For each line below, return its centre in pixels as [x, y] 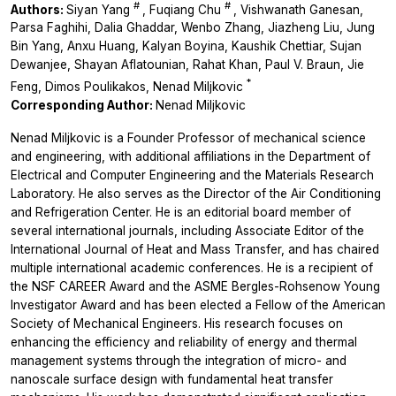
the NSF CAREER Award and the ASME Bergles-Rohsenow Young [195, 286]
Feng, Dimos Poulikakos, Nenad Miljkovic [129, 86]
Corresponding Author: [83, 105]
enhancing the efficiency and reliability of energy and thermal [184, 342]
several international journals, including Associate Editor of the [187, 230]
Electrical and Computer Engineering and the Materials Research [192, 175]
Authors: [38, 9]
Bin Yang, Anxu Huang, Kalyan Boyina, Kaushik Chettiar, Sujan [186, 46]
